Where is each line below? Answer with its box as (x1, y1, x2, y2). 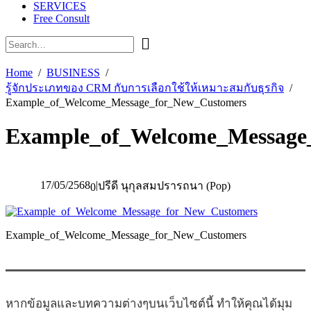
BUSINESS (47, 67, 100, 78)
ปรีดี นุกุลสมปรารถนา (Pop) (98, 179, 230, 192)
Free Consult (33, 12, 90, 24)
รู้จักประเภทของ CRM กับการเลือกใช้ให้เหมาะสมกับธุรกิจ (6, 82, 284, 94)
